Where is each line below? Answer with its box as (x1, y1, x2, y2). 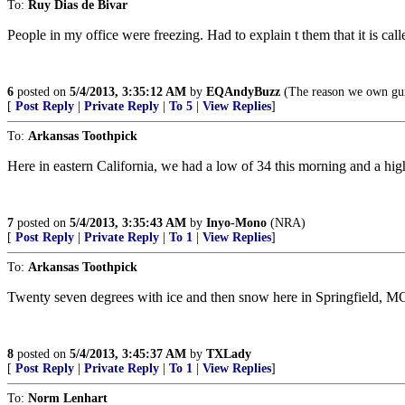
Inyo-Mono (206, 216, 267, 230)
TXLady (206, 347, 251, 361)
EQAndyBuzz (206, 85, 280, 99)
